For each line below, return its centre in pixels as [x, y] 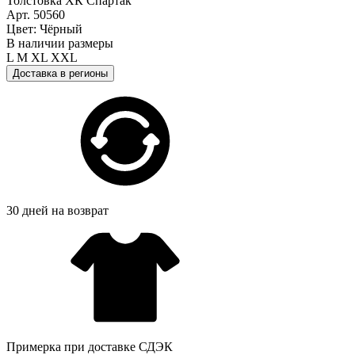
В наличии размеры [60, 43]
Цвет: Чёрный [44, 29]
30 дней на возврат [57, 210]
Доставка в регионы [60, 73]
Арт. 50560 [36, 14]
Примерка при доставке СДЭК [90, 346]
